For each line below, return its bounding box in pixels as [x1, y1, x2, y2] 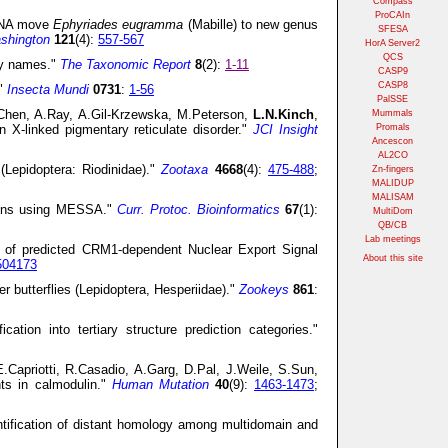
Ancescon [372, 136, 413, 146]
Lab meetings [364, 234, 421, 244]
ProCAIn [375, 10, 410, 20]
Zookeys [239, 282, 289, 297]
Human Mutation [111, 377, 209, 392]
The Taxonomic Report [60, 57, 191, 72]
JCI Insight [253, 122, 318, 137]
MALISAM [371, 192, 414, 202]
